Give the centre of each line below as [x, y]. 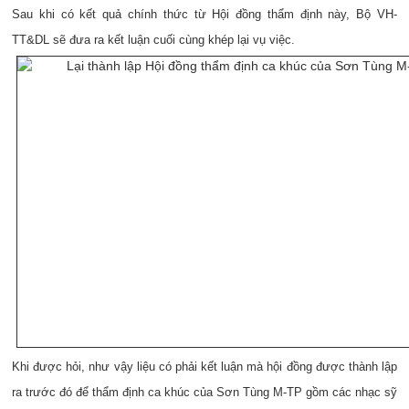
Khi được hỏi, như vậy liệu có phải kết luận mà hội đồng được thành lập [204, 367]
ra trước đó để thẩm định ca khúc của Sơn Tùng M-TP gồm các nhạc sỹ [204, 392]
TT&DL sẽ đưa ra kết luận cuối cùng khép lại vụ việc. [153, 40]
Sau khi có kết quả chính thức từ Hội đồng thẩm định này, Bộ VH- [204, 14]
